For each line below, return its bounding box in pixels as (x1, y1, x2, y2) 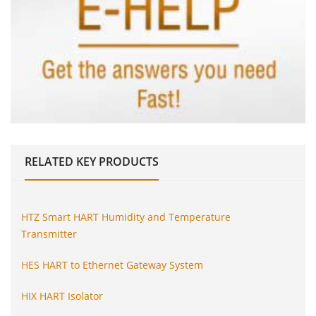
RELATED (25, 154, 73, 170)
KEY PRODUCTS (76, 154, 159, 170)
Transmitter (21, 227, 77, 241)
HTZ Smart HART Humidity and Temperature (21, 210, 231, 224)
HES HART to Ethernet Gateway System (21, 258, 203, 272)
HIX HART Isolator (21, 289, 103, 303)
